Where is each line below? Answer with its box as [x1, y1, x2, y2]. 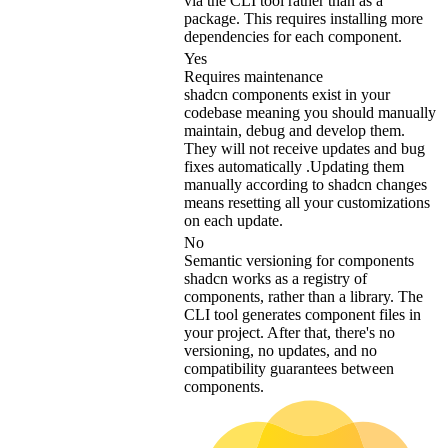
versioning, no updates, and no [184, 342, 377, 360]
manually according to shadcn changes [184, 176, 427, 194]
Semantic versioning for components [184, 252, 414, 270]
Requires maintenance [184, 68, 323, 86]
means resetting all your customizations [184, 194, 430, 212]
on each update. [184, 212, 283, 230]
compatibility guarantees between [184, 360, 394, 378]
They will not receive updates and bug [184, 140, 425, 158]
